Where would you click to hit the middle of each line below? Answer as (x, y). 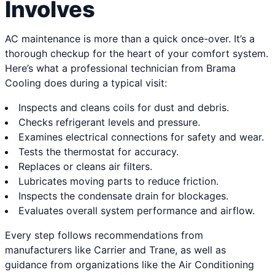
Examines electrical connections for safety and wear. (141, 137)
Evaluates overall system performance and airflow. (137, 211)
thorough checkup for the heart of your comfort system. (137, 54)
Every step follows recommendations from (104, 235)
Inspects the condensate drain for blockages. (123, 196)
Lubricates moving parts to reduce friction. (118, 181)
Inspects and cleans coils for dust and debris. (124, 108)
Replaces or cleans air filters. (85, 167)
